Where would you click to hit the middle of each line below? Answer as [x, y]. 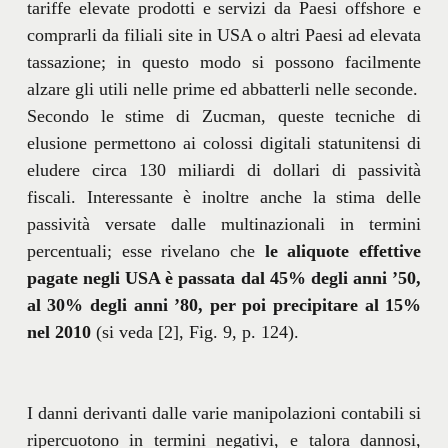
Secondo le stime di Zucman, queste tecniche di [224, 115]
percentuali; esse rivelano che [145, 250]
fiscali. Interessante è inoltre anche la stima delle [224, 196]
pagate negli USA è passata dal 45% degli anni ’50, [224, 277]
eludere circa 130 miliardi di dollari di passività [224, 169]
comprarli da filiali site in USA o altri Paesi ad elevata [224, 34]
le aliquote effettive [343, 250]
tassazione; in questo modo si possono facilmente [224, 61]
